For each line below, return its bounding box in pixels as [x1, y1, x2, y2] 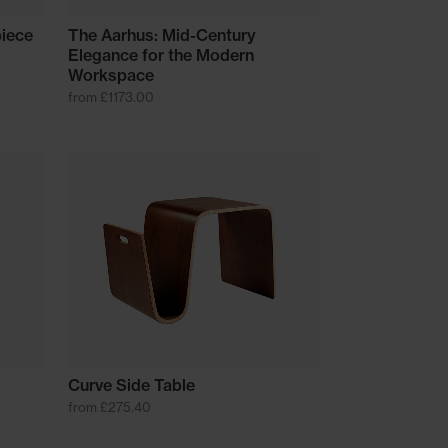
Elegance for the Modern [67, 45, 254, 66]
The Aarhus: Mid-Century [67, 25, 256, 46]
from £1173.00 [67, 89, 154, 106]
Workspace [67, 65, 154, 86]
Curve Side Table [67, 375, 195, 396]
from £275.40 [67, 399, 151, 416]
